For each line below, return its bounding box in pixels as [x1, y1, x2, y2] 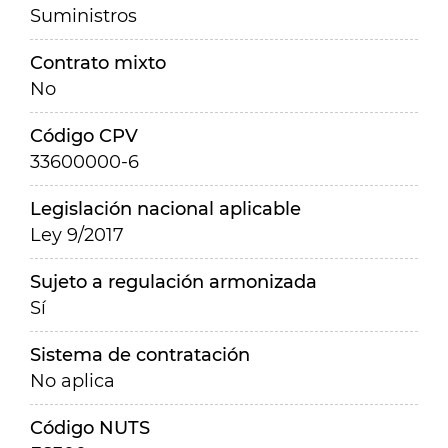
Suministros [30, 5, 137, 27]
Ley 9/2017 [30, 224, 124, 246]
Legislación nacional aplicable [30, 198, 301, 220]
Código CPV [30, 125, 138, 147]
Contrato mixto [30, 52, 166, 74]
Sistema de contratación [30, 344, 250, 366]
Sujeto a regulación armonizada [30, 271, 317, 293]
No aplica [30, 370, 115, 392]
